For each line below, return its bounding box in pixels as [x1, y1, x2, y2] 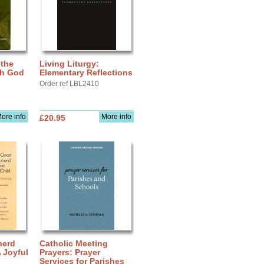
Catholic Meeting [39, 239, 108, 248]
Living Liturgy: [39, 59, 99, 68]
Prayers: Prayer [39, 247, 100, 257]
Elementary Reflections [39, 68, 133, 77]
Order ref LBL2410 [39, 80, 99, 88]
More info [101, 113, 131, 121]
